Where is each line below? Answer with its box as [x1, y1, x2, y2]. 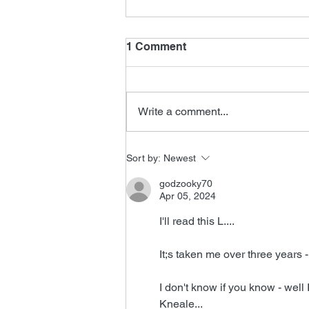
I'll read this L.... [159, 215, 235, 228]
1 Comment [126, 40, 186, 54]
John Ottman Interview [143, 127, 277, 142]
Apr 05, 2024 [159, 190, 216, 202]
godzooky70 [159, 178, 212, 190]
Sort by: [126, 152, 161, 164]
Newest [163, 152, 196, 164]
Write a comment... [138, 105, 228, 119]
